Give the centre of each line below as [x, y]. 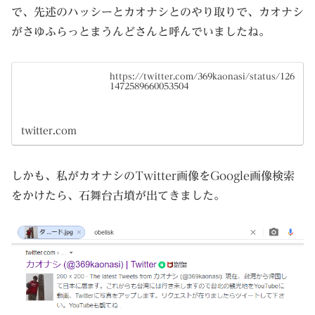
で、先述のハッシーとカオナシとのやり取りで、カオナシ [157, 12]
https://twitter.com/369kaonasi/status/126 [202, 76]
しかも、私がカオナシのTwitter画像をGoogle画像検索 [153, 175]
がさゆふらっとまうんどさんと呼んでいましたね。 [141, 32]
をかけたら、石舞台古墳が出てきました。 [118, 195]
